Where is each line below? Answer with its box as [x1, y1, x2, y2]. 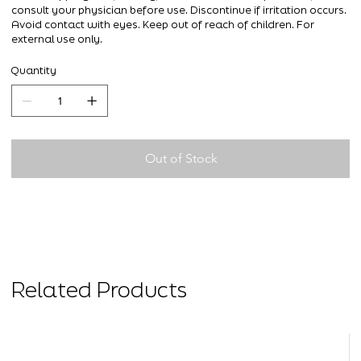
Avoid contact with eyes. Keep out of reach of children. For [11, 18, 314, 32]
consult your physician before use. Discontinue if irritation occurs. [11, 3, 346, 18]
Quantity [11, 64, 56, 78]
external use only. [11, 32, 102, 47]
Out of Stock [145, 151, 218, 167]
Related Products [11, 274, 187, 304]
